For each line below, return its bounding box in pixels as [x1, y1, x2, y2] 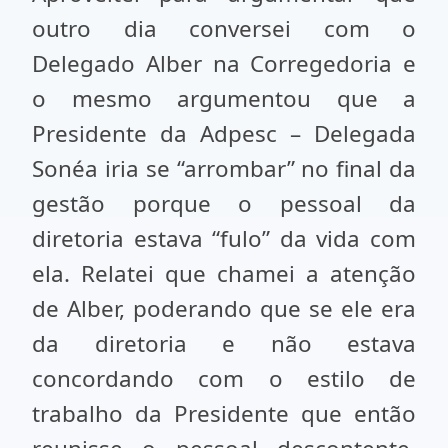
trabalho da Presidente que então [32, 398, 416, 429]
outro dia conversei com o [32, 13, 416, 44]
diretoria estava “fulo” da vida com [32, 223, 416, 254]
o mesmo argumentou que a [32, 83, 416, 114]
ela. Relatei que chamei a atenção [32, 258, 416, 289]
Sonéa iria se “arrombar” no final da [32, 153, 416, 184]
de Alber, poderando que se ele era [32, 293, 416, 324]
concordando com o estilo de [32, 363, 416, 394]
